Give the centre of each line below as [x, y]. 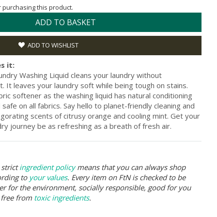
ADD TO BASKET [66, 22]
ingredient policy [47, 167]
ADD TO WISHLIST [53, 45]
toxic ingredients [62, 197]
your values [48, 177]
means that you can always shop [130, 167]
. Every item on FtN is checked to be [126, 177]
